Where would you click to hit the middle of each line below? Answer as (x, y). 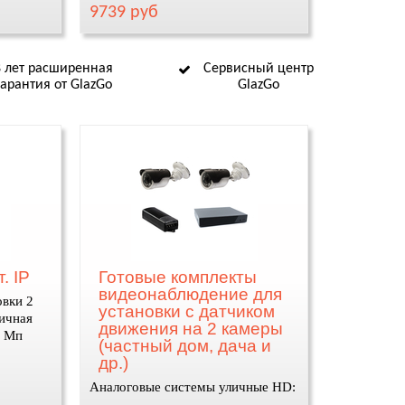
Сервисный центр (259, 69)
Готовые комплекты (178, 277)
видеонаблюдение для (191, 294)
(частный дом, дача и (185, 346)
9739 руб (124, 13)
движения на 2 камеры (191, 329)
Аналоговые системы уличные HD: (193, 387)
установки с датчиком (187, 311)
